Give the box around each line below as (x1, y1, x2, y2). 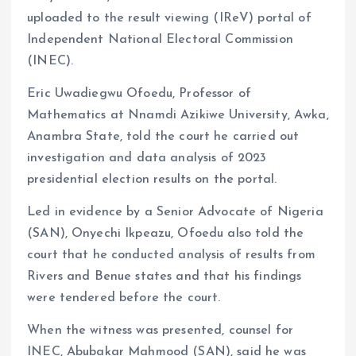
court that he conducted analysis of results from (27, 249, 315, 262)
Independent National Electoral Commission (27, 33, 293, 47)
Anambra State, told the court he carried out (27, 130, 300, 144)
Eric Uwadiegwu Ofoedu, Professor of (27, 87, 252, 101)
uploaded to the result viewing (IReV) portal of (27, 12, 311, 25)
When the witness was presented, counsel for (27, 324, 294, 338)
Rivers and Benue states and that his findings (27, 270, 302, 284)
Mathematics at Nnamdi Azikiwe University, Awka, (27, 109, 329, 122)
